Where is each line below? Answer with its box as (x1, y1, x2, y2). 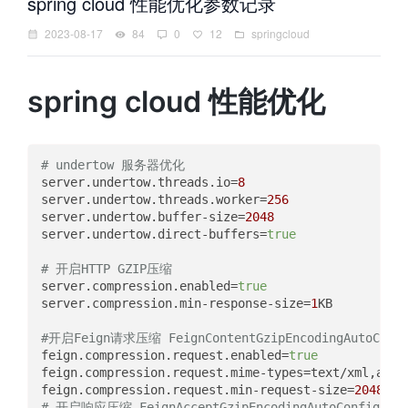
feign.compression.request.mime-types (40, 365, 303, 381)
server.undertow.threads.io (40, 175, 230, 190)
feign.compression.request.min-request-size (40, 382, 347, 398)
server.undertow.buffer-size (40, 209, 238, 225)
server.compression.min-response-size (40, 296, 303, 311)
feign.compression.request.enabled (40, 348, 281, 363)
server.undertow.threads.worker (40, 192, 260, 208)
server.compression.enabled (40, 279, 230, 294)
